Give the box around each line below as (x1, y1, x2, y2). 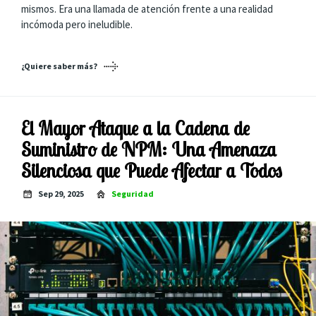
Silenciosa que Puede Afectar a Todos (21, 158, 282, 183)
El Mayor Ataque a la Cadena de (21, 116, 250, 140)
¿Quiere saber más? (21, 61, 97, 71)
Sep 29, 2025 (38, 188, 84, 199)
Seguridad (111, 188, 154, 199)
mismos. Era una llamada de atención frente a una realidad (21, 1, 273, 16)
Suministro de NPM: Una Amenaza (21, 137, 276, 162)
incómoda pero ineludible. (21, 17, 133, 31)
